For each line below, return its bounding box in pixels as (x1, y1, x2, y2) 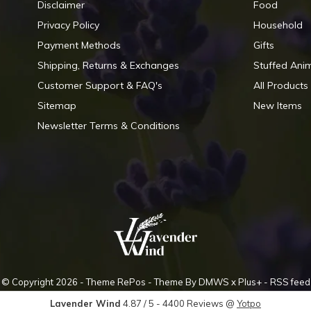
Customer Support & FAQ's (37, 79, 163, 92)
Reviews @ (187, 297, 237, 309)
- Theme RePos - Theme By (77, 276, 199, 287)
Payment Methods (37, 39, 121, 51)
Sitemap (37, 99, 77, 112)
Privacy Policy (37, 19, 100, 31)
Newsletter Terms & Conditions (37, 119, 180, 132)
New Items (253, 99, 302, 112)
